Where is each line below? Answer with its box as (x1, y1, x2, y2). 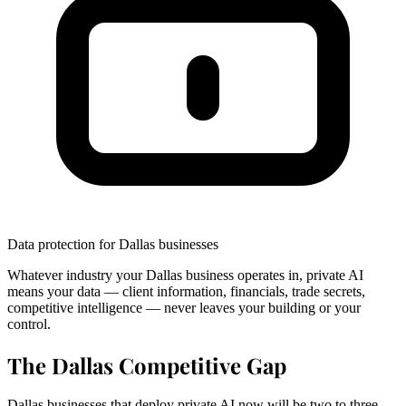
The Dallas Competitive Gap (7, 350, 286, 380)
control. (7, 315, 51, 332)
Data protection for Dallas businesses (7, 236, 218, 252)
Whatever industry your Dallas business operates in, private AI (7, 266, 363, 283)
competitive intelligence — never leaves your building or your (7, 299, 361, 315)
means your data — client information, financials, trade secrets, (7, 283, 365, 299)
